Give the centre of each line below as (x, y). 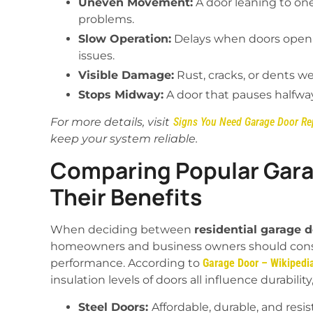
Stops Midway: (121, 94)
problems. (106, 19)
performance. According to (126, 263)
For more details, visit (110, 122)
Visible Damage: (126, 75)
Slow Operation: (125, 38)
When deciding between (122, 230)
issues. (96, 55)
